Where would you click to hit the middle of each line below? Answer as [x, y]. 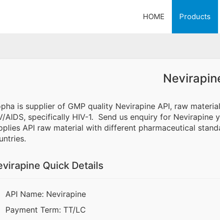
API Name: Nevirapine [46, 194]
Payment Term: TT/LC [46, 210]
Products [195, 16]
